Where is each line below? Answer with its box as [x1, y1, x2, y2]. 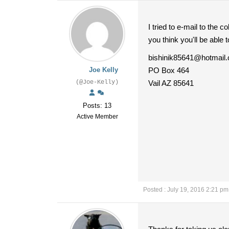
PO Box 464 [148, 66, 189, 75]
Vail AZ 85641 [148, 79, 194, 87]
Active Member [76, 113, 118, 120]
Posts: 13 [83, 102, 111, 109]
